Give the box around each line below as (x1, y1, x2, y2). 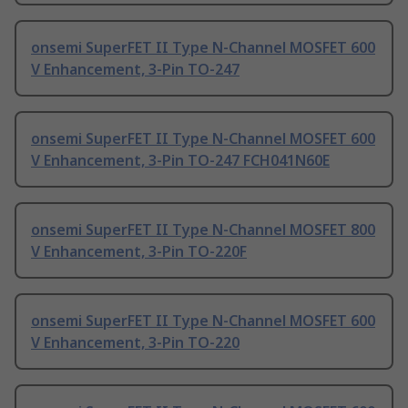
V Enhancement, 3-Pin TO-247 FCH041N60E (31, 150, 330, 171)
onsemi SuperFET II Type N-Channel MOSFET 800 (31, 219, 375, 240)
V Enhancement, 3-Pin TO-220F (31, 241, 247, 262)
